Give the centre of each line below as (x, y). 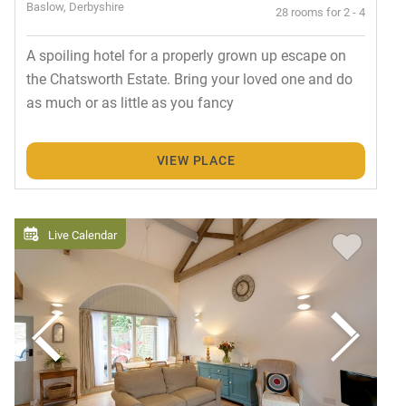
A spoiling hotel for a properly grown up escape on (186, 55)
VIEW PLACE (196, 160)
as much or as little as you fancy (130, 102)
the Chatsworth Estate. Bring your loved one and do (189, 79)
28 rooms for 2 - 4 (321, 12)
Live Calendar (82, 234)
